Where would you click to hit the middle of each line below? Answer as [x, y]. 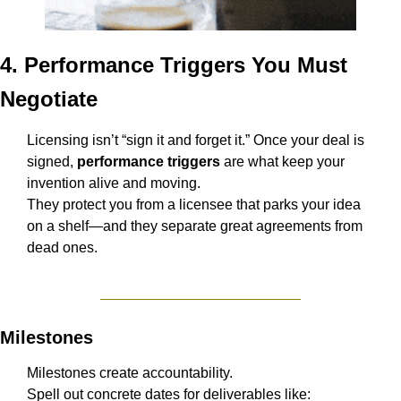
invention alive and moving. [114, 183]
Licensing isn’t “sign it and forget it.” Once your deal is [196, 141]
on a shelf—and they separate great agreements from [195, 226]
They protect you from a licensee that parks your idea [194, 205]
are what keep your [282, 162]
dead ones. [62, 248]
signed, [52, 162]
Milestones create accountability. [130, 373]
